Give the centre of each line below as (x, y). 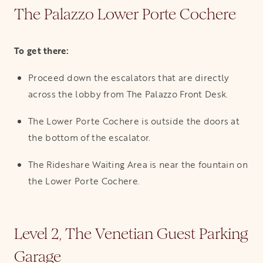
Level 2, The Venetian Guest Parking (131, 233)
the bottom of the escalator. (90, 137)
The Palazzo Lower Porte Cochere (125, 14)
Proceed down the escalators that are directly (129, 77)
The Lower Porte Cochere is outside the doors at (134, 121)
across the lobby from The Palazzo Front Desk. (128, 94)
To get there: (41, 50)
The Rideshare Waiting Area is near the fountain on (138, 164)
